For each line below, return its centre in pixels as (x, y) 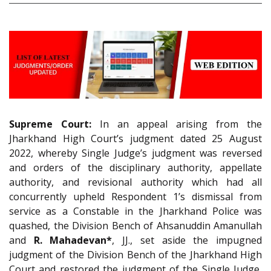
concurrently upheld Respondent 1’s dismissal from (135, 197)
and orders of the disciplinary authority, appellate (135, 168)
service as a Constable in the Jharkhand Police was (135, 211)
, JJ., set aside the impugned (187, 240)
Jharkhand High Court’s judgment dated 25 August (135, 139)
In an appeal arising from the (177, 124)
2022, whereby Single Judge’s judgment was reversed (135, 153)
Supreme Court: (50, 124)
